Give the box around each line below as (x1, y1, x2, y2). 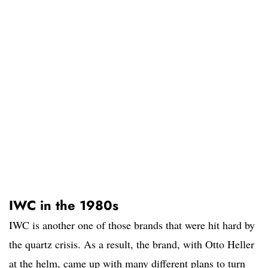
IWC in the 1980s (9, 196, 118, 215)
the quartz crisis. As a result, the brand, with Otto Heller (9, 237, 254, 252)
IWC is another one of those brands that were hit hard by (9, 218, 255, 233)
